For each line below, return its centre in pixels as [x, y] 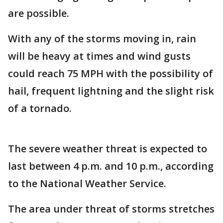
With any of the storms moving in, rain [102, 39]
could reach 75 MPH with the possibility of [111, 73]
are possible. [39, 13]
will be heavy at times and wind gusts [99, 56]
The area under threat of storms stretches [111, 209]
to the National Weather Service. [87, 183]
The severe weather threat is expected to [108, 149]
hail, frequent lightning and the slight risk [111, 91]
